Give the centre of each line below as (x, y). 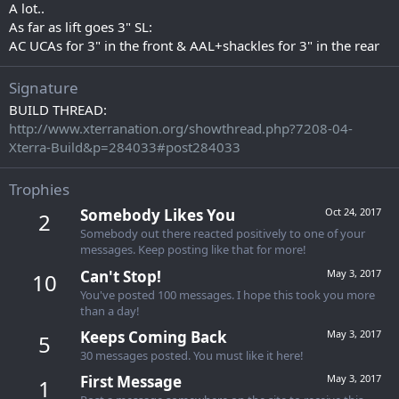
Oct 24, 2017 (353, 212)
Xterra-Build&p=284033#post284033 (125, 147)
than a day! (110, 310)
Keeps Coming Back (154, 337)
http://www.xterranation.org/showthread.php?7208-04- (181, 128)
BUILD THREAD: (58, 110)
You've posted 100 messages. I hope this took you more (228, 294)
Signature (44, 88)
